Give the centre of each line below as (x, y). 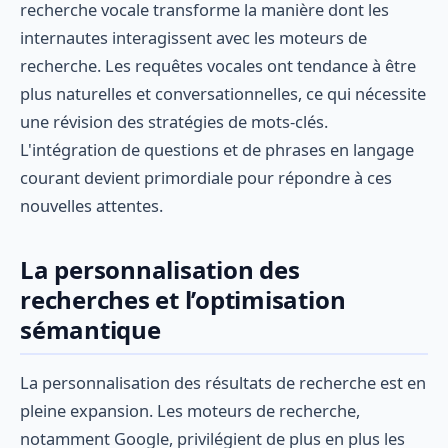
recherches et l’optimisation (183, 300)
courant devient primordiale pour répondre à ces (206, 178)
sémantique (90, 330)
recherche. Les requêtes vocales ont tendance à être (218, 66)
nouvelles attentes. (91, 206)
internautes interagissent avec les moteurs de (193, 38)
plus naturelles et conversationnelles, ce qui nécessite (223, 94)
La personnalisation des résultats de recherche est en (223, 383)
